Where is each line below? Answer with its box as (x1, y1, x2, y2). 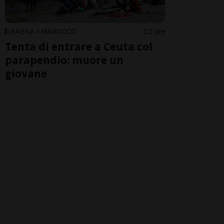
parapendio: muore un (5, 52, 123, 67)
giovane (5, 66, 47, 80)
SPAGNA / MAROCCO (6, 26, 76, 36)
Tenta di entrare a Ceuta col (5, 39, 152, 53)
